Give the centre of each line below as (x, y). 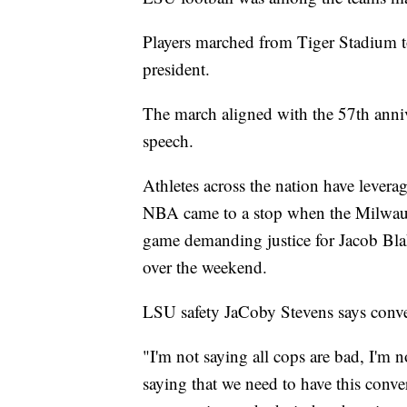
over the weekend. (205, 267)
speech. (168, 141)
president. (176, 69)
